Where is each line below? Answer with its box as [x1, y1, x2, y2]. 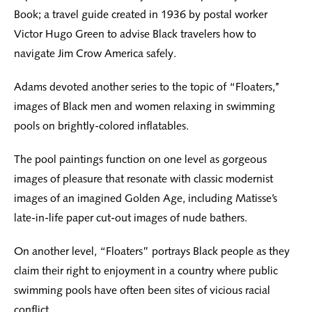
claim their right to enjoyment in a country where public [14, 264, 278, 278]
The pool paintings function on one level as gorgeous [14, 153, 267, 166]
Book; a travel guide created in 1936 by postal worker [14, 8, 267, 22]
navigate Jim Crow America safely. [14, 47, 176, 61]
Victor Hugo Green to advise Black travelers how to [14, 27, 256, 41]
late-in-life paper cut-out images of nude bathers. [14, 211, 247, 225]
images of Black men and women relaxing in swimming [14, 100, 275, 114]
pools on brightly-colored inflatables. [14, 119, 189, 133]
